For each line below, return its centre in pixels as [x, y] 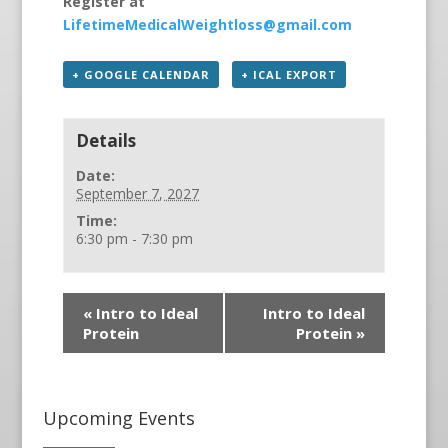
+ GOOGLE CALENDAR [140, 74]
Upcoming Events [118, 417]
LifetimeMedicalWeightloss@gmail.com [207, 24]
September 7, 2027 [138, 193]
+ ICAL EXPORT [289, 74]
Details [106, 140]
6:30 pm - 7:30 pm [135, 238]
